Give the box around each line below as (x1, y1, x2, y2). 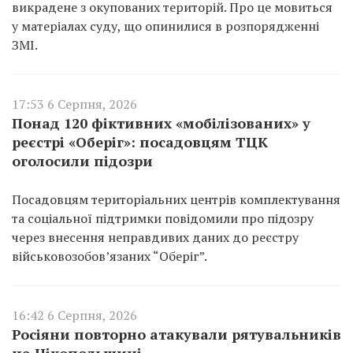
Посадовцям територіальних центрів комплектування (12, 191, 340, 208)
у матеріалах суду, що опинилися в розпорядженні (12, 17, 319, 35)
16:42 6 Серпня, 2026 (12, 307, 137, 324)
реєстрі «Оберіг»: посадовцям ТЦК (12, 132, 268, 151)
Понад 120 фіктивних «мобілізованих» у (12, 113, 310, 132)
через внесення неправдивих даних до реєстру (12, 229, 299, 246)
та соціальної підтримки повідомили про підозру (12, 210, 314, 227)
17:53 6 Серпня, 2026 (12, 95, 137, 113)
